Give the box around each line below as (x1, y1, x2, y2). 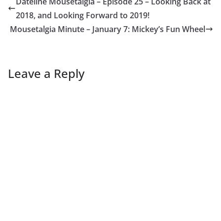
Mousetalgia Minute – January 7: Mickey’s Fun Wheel (10, 24, 205, 35)
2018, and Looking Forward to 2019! (16, 10, 149, 21)
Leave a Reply (8, 65, 84, 82)
